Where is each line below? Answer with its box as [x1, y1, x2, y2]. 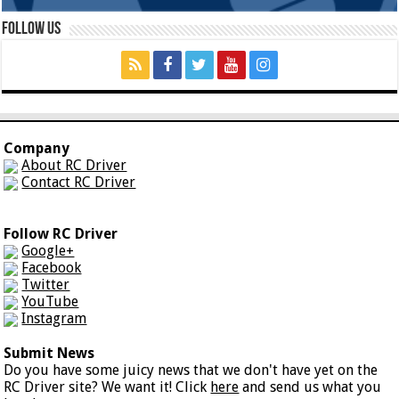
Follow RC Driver [4, 224, 118, 242]
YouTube [21, 292, 79, 310]
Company [4, 139, 70, 157]
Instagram [21, 309, 87, 327]
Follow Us [2, 20, 61, 38]
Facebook [21, 258, 82, 276]
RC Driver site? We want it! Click [4, 378, 211, 395]
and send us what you [239, 378, 382, 395]
